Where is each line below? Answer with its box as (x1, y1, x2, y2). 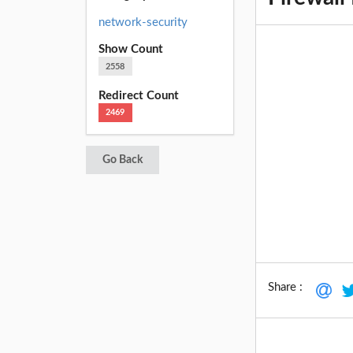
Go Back (102, 154, 143, 166)
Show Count (98, 43, 163, 56)
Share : (268, 281, 303, 293)
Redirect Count (98, 89, 179, 102)
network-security (98, 16, 188, 28)
